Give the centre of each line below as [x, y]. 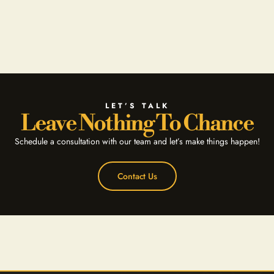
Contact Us [137, 176]
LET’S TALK [137, 106]
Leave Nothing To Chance [137, 124]
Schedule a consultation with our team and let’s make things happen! [137, 141]
